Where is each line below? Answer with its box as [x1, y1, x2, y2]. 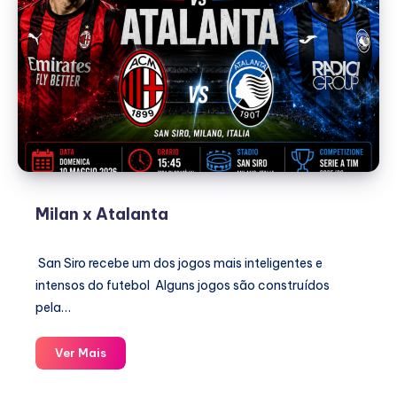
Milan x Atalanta [35, 204, 168, 224]
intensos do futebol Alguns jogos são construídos [35, 277, 330, 293]
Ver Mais [55, 346, 106, 360]
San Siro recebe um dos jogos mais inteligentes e [35, 255, 323, 271]
